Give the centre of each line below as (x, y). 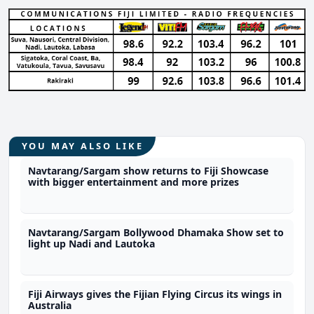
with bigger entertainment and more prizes (134, 182)
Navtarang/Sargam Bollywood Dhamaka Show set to (156, 233)
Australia (50, 306)
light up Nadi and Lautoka (92, 244)
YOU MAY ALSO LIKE (82, 146)
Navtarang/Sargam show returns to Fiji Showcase (149, 171)
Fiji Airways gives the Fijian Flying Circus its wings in (155, 294)
